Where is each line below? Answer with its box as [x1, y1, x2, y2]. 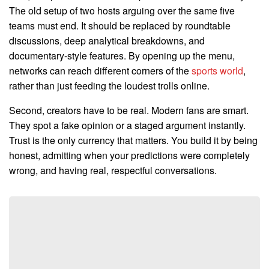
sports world [192, 63, 243, 77]
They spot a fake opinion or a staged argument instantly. [9, 118, 246, 132]
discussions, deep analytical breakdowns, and [9, 33, 205, 47]
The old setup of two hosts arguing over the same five [9, 3, 235, 17]
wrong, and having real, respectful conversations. [9, 163, 217, 177]
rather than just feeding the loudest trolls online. [9, 78, 210, 92]
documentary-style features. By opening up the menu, [9, 48, 235, 62]
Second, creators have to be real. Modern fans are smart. [9, 103, 249, 117]
